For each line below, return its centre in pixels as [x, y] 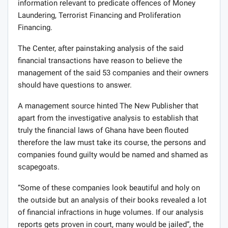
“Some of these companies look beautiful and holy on [109, 188]
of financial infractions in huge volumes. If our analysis [111, 212]
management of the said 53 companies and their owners [113, 73]
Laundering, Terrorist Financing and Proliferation [99, 16]
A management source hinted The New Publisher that [108, 106]
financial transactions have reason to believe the [100, 61]
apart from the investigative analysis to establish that [108, 118]
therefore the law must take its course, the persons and [112, 143]
